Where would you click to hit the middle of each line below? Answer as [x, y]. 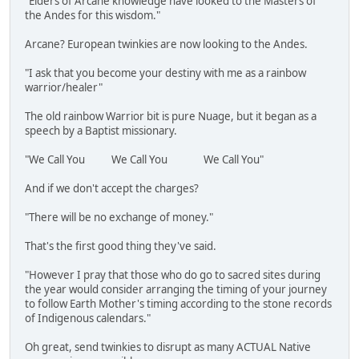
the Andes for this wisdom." [93, 16]
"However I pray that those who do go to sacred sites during [173, 275]
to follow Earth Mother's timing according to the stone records [178, 304]
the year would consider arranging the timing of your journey [176, 290]
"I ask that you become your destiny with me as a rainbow [165, 73]
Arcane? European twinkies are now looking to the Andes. [166, 44]
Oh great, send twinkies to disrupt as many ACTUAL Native [168, 347]
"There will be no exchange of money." [119, 218]
